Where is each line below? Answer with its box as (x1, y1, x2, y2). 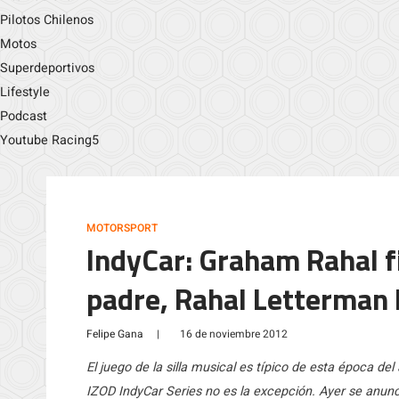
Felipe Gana (86, 326, 143, 342)
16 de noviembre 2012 (180, 326, 288, 342)
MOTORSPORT (86, 220, 158, 236)
